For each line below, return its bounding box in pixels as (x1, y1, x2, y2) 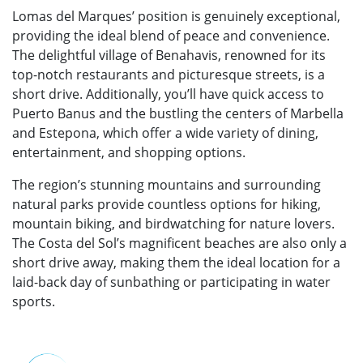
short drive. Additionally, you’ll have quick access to (12, 84, 324, 103)
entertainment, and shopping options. (12, 143, 246, 161)
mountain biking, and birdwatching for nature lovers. (12, 214, 335, 233)
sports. (12, 292, 55, 310)
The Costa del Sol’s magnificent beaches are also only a (12, 233, 347, 252)
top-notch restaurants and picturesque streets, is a (12, 65, 325, 83)
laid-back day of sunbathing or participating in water (12, 272, 331, 291)
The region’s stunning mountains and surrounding (12, 175, 321, 194)
